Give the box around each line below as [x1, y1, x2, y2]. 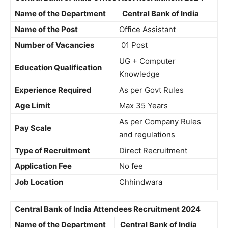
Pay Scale [15, 123, 51, 133]
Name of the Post [15, 24, 78, 34]
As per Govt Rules [119, 85, 184, 95]
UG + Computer [119, 56, 176, 66]
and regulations [119, 130, 175, 139]
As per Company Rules [119, 117, 201, 126]
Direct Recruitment [119, 146, 187, 155]
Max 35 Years [119, 101, 168, 110]
